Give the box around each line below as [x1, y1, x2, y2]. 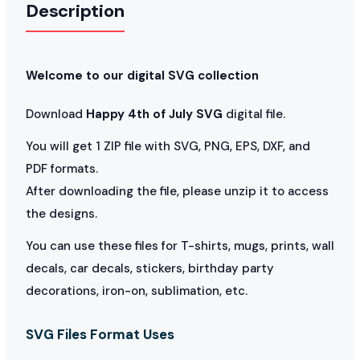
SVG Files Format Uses [26, 325, 174, 343]
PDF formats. [26, 160, 98, 177]
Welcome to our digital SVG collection [26, 67, 259, 84]
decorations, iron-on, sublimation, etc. [26, 282, 247, 299]
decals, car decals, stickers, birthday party [26, 260, 274, 276]
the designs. [26, 205, 97, 222]
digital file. [223, 105, 285, 122]
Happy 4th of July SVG [86, 105, 223, 122]
